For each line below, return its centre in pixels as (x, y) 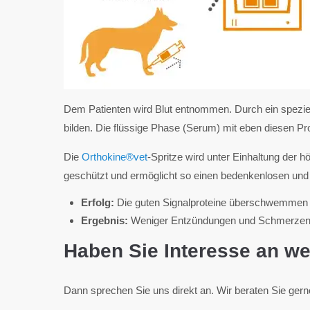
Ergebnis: (106, 220)
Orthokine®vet (115, 157)
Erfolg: (99, 202)
